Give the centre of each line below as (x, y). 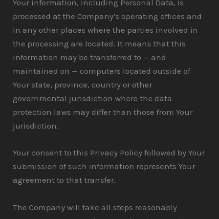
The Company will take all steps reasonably (95, 207)
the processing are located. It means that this (99, 44)
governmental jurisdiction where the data (93, 99)
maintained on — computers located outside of (102, 71)
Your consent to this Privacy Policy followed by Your (109, 153)
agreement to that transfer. (65, 180)
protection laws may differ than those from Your (103, 112)
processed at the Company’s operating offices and (108, 16)
